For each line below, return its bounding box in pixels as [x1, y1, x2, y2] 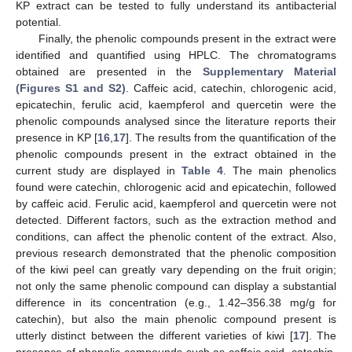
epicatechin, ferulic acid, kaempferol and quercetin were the [16, 98, 336, 112]
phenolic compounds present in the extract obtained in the [16, 148, 336, 161]
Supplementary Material [202, 65, 337, 79]
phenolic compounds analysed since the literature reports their [16, 115, 336, 128]
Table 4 [181, 164, 223, 178]
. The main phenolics [223, 164, 336, 178]
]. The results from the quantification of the [126, 131, 336, 145]
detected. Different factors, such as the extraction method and [16, 214, 336, 227]
